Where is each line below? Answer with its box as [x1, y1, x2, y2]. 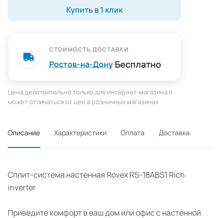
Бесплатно [115, 58, 161, 71]
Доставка [159, 128, 190, 138]
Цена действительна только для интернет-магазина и [8, 88, 172, 97]
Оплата [121, 128, 145, 138]
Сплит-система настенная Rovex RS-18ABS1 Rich [8, 169, 185, 181]
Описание [8, 128, 40, 138]
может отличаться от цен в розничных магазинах [8, 97, 159, 107]
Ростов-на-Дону [49, 59, 113, 70]
